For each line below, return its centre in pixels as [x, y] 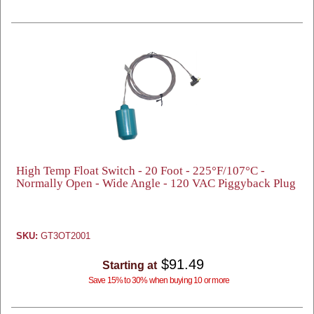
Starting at [129, 265]
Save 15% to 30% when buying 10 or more [159, 280]
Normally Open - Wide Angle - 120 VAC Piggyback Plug [156, 183]
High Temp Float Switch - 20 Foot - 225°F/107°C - [141, 171]
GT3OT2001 [64, 236]
